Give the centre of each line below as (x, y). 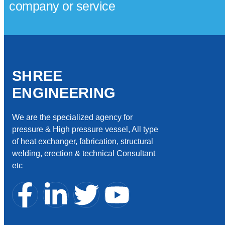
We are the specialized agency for (72, 118)
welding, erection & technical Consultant (84, 154)
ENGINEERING (64, 93)
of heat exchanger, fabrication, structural (83, 142)
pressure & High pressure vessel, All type (85, 130)
